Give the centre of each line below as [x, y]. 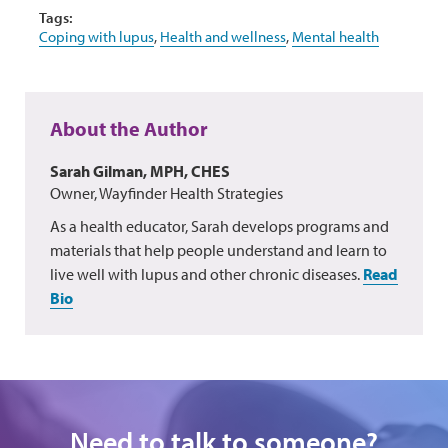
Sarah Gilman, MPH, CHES [140, 170]
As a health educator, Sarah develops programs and [219, 225]
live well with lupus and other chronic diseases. [206, 273]
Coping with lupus [96, 36]
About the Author [129, 128]
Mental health [335, 36]
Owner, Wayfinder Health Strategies [166, 192]
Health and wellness [223, 36]
